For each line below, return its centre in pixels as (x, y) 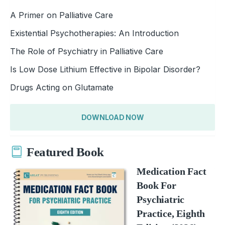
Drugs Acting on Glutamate (62, 87)
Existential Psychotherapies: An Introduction (94, 33)
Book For (156, 185)
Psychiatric (161, 199)
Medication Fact (172, 171)
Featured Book (65, 152)
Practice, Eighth (171, 213)
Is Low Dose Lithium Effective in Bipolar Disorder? (105, 69)
